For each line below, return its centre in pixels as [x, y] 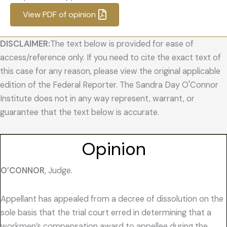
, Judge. [59, 171]
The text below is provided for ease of [122, 44]
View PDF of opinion [59, 15]
